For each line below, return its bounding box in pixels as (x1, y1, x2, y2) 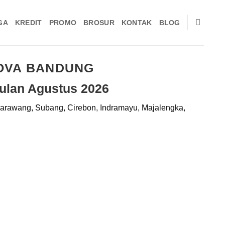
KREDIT (15, 18, 42, 27)
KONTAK (121, 18, 152, 27)
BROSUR (83, 18, 115, 27)
